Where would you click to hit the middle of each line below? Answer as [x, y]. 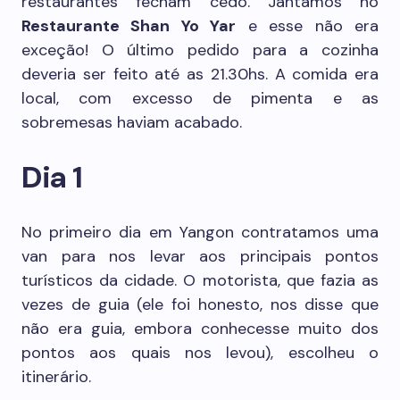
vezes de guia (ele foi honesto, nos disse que [200, 304]
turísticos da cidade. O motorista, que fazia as [200, 280]
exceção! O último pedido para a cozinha [200, 50]
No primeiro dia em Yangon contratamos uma [200, 232]
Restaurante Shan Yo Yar [129, 26]
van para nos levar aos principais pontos [200, 256]
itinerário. [56, 377]
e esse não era [308, 26]
